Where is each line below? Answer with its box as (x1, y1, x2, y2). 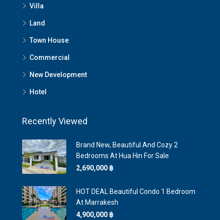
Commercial (29, 54, 70, 62)
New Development (29, 71, 87, 79)
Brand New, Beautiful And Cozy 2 (76, 141, 178, 149)
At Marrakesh (76, 198, 118, 207)
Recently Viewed (22, 116, 87, 127)
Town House (29, 36, 69, 45)
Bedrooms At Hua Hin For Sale (76, 152, 169, 160)
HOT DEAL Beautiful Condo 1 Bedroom (76, 188, 195, 196)
